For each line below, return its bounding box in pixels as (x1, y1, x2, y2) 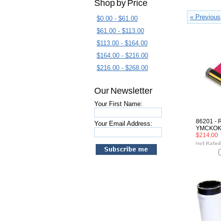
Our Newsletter (94, 86, 152, 96)
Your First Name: (94, 100, 143, 108)
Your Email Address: (94, 120, 152, 127)
